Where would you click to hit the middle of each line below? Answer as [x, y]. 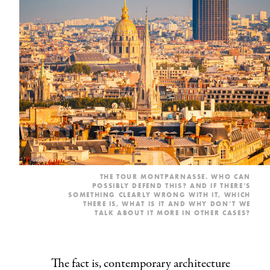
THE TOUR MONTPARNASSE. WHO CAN [175, 176]
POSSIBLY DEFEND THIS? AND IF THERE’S [171, 185]
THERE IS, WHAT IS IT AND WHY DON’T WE [167, 203]
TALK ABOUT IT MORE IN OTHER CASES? [172, 212]
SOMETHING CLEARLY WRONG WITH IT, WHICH [159, 194]
